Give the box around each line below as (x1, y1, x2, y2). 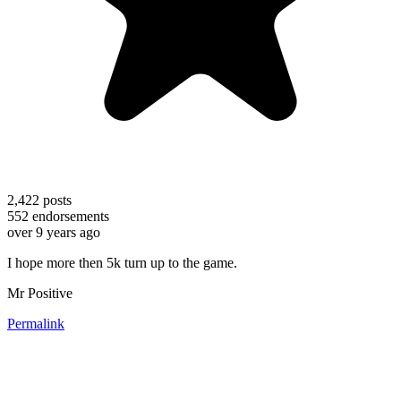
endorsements (29, 208, 109, 224)
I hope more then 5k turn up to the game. (7, 254, 237, 270)
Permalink (7, 315, 64, 331)
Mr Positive (7, 285, 73, 301)
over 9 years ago (7, 224, 100, 240)
